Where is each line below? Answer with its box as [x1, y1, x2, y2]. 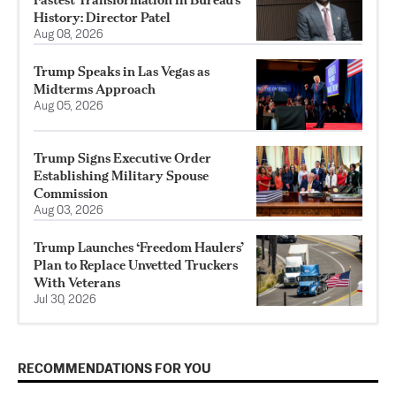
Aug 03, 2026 [34, 204, 103, 217]
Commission [34, 184, 108, 202]
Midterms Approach [34, 80, 156, 97]
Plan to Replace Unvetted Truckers [34, 255, 238, 273]
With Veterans [34, 273, 120, 291]
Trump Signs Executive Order [34, 148, 211, 166]
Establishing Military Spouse [34, 166, 209, 184]
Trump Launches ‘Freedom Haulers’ [34, 238, 244, 255]
